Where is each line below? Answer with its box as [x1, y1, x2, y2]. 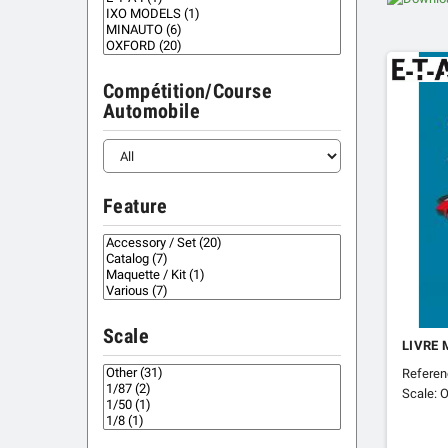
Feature [103, 195, 168, 219]
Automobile [103, 100, 200, 124]
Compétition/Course [103, 80, 273, 104]
